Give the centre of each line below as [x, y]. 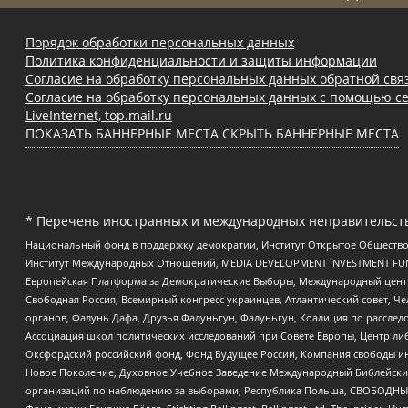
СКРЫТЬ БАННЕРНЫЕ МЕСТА [311, 134]
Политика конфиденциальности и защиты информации [201, 61]
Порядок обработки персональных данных [160, 43]
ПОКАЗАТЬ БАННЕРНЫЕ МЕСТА [122, 134]
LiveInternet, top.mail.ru [99, 116]
